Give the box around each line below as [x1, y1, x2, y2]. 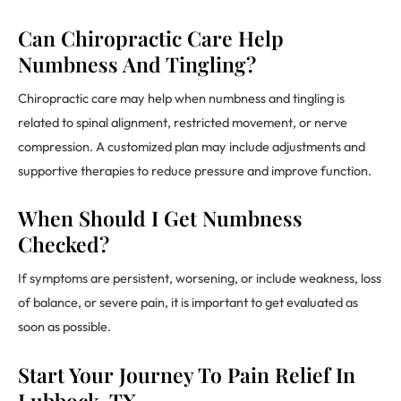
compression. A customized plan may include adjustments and [18, 137, 365, 155]
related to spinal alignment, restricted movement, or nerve [18, 113, 347, 131]
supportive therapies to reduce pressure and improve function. [18, 161, 371, 179]
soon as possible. [18, 318, 111, 336]
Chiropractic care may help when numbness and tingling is [18, 89, 345, 107]
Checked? [18, 230, 109, 259]
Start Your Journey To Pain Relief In [18, 360, 355, 388]
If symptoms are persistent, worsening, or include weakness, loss [18, 269, 381, 287]
